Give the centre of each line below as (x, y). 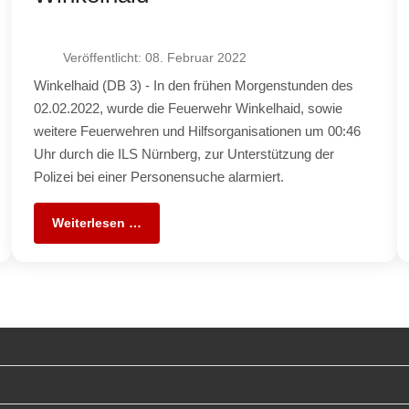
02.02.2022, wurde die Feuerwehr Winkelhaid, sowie (189, 108)
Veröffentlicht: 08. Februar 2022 (155, 57)
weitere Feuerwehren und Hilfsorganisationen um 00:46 (198, 131)
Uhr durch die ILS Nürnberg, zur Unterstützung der (184, 153)
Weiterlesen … (97, 222)
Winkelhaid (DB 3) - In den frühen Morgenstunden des (194, 85)
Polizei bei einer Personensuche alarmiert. (159, 176)
